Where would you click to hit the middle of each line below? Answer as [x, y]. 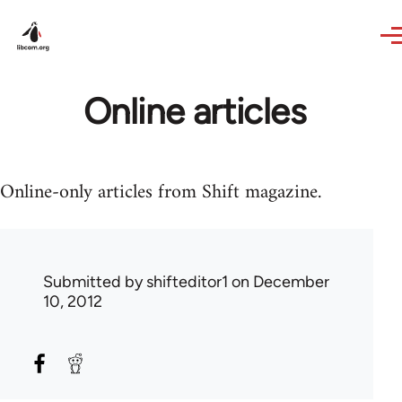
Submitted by [95, 282]
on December [279, 282]
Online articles [195, 111]
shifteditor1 [187, 282]
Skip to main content [86, 12]
